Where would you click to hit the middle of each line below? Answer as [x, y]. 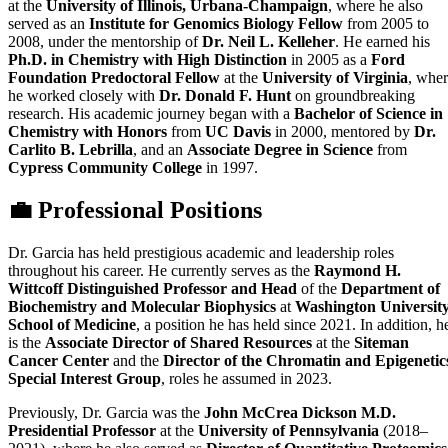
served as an [48, 24]
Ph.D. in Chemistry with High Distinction [147, 60]
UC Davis [238, 132]
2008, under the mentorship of [105, 42]
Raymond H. [357, 271]
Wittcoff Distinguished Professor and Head [152, 289]
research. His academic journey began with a [151, 114]
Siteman [381, 343]
